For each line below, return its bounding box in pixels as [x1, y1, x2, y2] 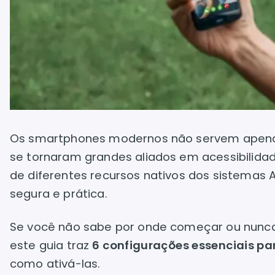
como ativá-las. [10, 256, 101, 271]
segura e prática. [10, 186, 107, 201]
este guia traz [10, 238, 93, 253]
